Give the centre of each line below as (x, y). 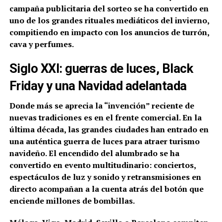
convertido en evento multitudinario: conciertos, (102, 165)
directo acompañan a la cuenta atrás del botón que (106, 189)
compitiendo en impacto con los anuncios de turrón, (109, 32)
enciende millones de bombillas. (72, 200)
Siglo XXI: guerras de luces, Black (101, 68)
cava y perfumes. (41, 44)
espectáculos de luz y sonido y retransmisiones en (105, 177)
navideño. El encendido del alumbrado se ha (94, 153)
